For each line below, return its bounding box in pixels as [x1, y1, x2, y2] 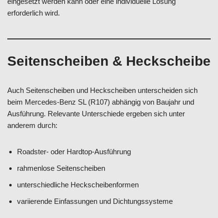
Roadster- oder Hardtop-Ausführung [17, 147, 131, 156]
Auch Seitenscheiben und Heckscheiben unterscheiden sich [7, 86, 198, 94]
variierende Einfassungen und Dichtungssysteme [17, 197, 173, 205]
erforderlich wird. [7, 9, 60, 17]
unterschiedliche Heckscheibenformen [17, 181, 139, 189]
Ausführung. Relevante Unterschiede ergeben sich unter [7, 109, 185, 118]
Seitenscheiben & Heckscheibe [7, 54, 211, 69]
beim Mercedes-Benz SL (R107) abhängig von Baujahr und [7, 98, 194, 106]
